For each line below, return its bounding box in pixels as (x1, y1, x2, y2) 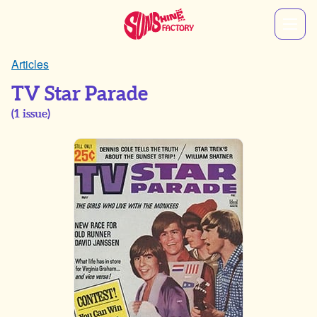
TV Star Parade (11, 84, 148, 104)
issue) (20, 108, 50, 120)
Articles (11, 56, 49, 72)
